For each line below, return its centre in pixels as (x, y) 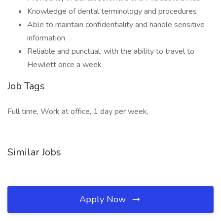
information (46, 38)
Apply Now (104, 199)
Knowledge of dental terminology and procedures (112, 11)
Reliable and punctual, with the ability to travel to (111, 51)
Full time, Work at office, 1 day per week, (78, 111)
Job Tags (26, 86)
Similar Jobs (34, 152)
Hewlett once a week (64, 65)
